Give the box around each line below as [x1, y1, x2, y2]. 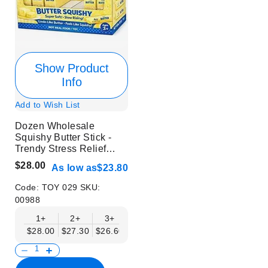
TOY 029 [41, 182, 80, 192]
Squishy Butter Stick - [15, 132, 112, 143]
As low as [51, 162, 98, 173]
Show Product [34, 62, 109, 75]
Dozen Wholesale [15, 121, 95, 132]
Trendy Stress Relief [15, 144, 106, 154]
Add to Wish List [15, 100, 80, 110]
